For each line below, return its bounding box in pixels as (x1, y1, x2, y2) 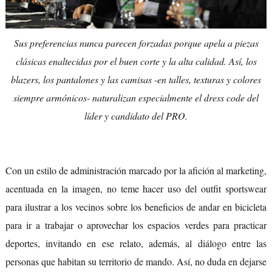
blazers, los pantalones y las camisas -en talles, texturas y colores (11, 73, 261, 86)
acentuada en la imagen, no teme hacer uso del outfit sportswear (5, 182, 267, 195)
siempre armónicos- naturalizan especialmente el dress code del (13, 91, 259, 104)
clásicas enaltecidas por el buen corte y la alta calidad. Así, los (15, 55, 257, 68)
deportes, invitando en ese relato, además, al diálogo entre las (5, 237, 267, 250)
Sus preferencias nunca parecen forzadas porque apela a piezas (13, 36, 259, 50)
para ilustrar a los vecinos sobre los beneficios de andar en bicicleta (5, 200, 267, 214)
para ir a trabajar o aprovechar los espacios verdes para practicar (5, 219, 267, 232)
